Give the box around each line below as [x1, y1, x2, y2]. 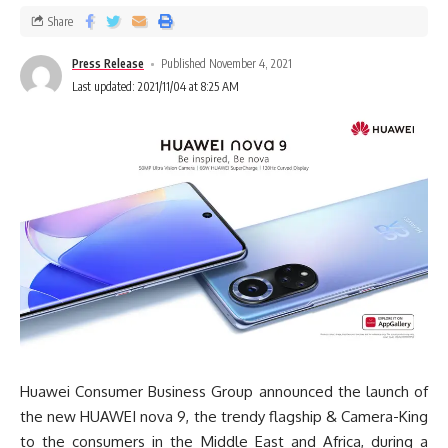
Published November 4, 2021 [161, 56, 293, 72]
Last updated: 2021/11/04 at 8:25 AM [72, 79, 239, 95]
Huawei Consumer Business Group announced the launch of [20, 382, 428, 402]
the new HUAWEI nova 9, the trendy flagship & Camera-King [20, 407, 428, 427]
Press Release [72, 56, 144, 72]
